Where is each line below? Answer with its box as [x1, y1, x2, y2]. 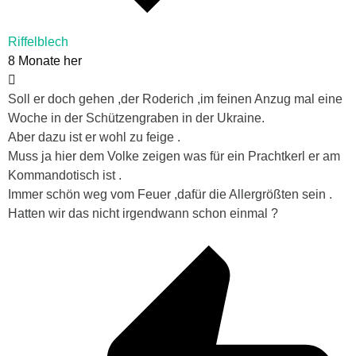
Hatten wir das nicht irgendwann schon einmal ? [8, 207, 278, 221]
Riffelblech [8, 35, 68, 49]
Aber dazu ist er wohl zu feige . [8, 130, 180, 145]
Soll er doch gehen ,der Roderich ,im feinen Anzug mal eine [8, 92, 342, 106]
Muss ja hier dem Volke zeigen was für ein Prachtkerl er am [8, 149, 340, 164]
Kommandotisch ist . [8, 168, 122, 183]
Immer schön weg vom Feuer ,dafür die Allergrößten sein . [8, 188, 332, 202]
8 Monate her [8, 54, 82, 68]
